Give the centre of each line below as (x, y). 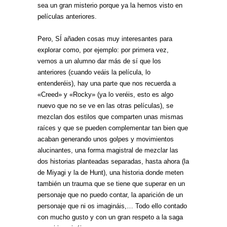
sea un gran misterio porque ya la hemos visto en (110, 5)
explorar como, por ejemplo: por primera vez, (103, 50)
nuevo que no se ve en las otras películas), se (105, 106)
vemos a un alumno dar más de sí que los (99, 61)
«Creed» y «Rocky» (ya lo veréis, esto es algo (105, 94)
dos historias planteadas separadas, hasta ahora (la (113, 161)
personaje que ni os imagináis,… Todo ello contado (112, 206)
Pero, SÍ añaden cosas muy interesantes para (105, 39)
